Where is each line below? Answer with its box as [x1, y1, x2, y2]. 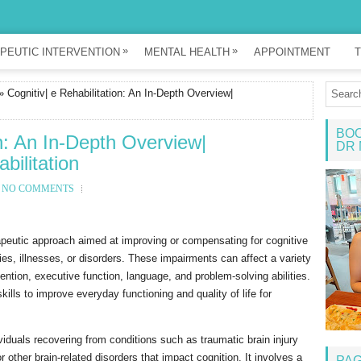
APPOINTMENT [254, 46, 330, 58]
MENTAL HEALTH [144, 46, 230, 58]
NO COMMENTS [2, 183, 74, 194]
